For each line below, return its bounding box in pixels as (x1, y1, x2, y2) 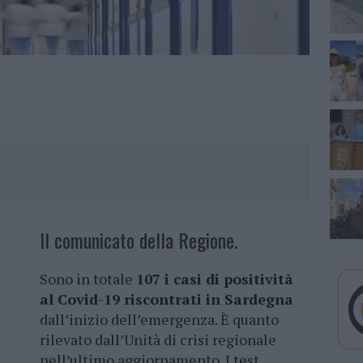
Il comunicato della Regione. (40, 225, 237, 255)
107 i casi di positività (136, 269, 293, 289)
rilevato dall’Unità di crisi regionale (40, 330, 276, 350)
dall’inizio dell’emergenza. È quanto (40, 310, 279, 330)
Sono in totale (40, 269, 136, 289)
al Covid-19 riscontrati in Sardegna (40, 289, 293, 310)
